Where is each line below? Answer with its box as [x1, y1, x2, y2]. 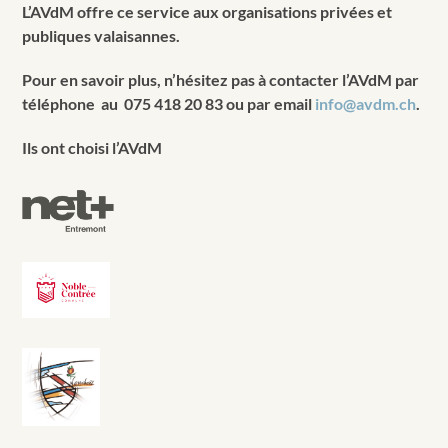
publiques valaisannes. [22, 25, 184, 45]
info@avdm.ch [315, 93, 417, 113]
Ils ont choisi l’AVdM [22, 137, 163, 157]
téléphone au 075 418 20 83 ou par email [22, 93, 316, 113]
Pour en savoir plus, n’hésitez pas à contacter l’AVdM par [22, 69, 420, 89]
